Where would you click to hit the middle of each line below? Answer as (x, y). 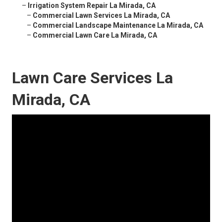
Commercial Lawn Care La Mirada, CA (95, 35)
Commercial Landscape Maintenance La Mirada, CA (118, 26)
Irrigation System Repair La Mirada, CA (92, 6)
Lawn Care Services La (92, 78)
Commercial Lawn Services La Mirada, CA (101, 16)
